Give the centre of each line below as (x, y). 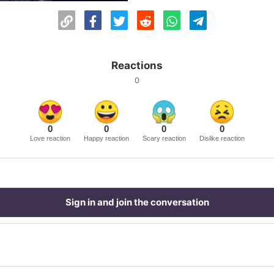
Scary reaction (164, 138)
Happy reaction (106, 138)
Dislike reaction (222, 138)
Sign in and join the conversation (137, 202)
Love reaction (50, 138)
